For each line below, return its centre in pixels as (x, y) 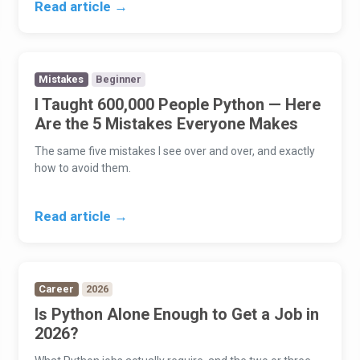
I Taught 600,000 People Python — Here (178, 105)
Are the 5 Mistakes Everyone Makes (167, 124)
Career (57, 289)
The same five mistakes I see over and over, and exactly (175, 151)
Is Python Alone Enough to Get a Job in (177, 315)
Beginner (118, 80)
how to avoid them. (83, 168)
